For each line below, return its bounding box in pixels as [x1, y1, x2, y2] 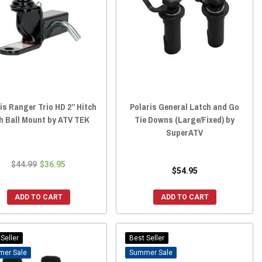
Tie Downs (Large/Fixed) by [135, 113, 235, 126]
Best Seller [129, 233, 165, 242]
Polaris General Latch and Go [130, 100, 240, 113]
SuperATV [166, 126, 204, 139]
